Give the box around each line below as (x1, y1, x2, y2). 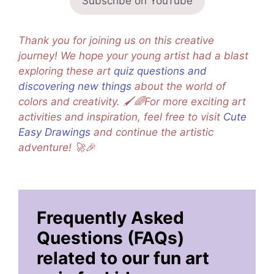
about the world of (131, 80, 226, 92)
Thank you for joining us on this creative (18, 34, 214, 46)
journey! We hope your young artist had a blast (18, 50, 248, 62)
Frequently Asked (37, 207, 184, 228)
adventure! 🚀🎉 (18, 141, 95, 154)
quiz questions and (114, 65, 207, 77)
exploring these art (18, 65, 114, 77)
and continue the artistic (91, 126, 213, 138)
